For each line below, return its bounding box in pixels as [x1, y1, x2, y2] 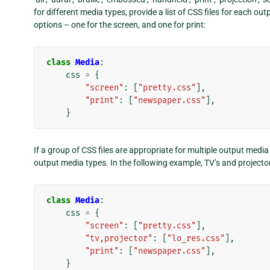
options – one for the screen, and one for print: [34, 20, 206, 30]
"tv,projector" [85, 233, 152, 244]
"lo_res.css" [167, 233, 225, 244]
